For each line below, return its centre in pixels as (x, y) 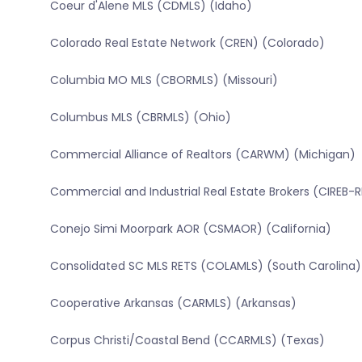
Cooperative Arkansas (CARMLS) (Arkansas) (173, 303)
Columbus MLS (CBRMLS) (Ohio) (140, 118)
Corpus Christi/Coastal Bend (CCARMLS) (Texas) (187, 341)
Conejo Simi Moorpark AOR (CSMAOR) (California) (190, 229)
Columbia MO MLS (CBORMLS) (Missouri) (164, 80)
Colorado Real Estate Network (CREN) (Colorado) (187, 43)
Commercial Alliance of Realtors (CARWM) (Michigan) (202, 155)
